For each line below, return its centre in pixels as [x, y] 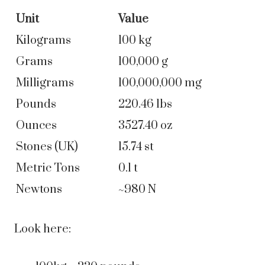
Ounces [36, 126]
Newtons [39, 190]
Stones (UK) [47, 147]
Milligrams [45, 83]
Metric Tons [48, 169]
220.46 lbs [145, 105]
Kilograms [43, 41]
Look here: [43, 230]
